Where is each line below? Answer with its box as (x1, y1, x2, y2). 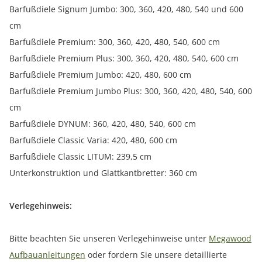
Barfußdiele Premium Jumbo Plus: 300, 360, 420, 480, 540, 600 (9, 85, 252, 97)
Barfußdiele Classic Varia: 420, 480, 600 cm (9, 135, 177, 146)
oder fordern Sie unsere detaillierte (85, 249, 227, 261)
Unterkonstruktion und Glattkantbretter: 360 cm (9, 167, 197, 179)
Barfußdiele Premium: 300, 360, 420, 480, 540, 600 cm (9, 36, 220, 48)
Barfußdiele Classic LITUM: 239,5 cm (9, 151, 151, 163)
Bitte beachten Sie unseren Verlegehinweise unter (9, 233, 209, 244)
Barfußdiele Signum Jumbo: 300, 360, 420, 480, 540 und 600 (9, 4, 243, 15)
